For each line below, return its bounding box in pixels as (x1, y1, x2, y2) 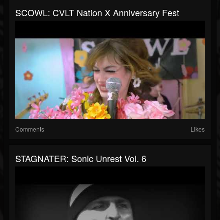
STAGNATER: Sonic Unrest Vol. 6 (15, 152, 146, 165)
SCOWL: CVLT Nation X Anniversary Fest (15, 6, 179, 19)
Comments (15, 125, 44, 134)
